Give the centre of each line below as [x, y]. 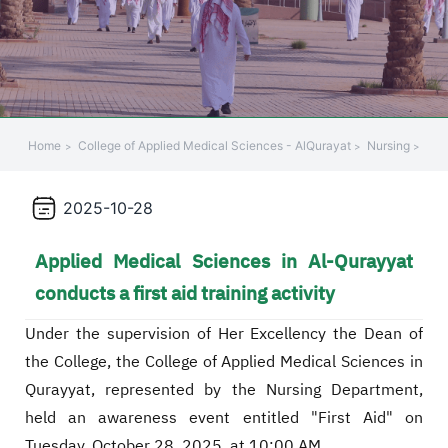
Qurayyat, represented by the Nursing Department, [224, 390]
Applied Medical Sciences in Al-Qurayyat [224, 261]
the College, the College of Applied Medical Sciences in [224, 362]
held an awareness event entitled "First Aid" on [224, 418]
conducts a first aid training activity [184, 293]
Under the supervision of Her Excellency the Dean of [224, 334]
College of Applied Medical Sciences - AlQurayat [216, 146]
